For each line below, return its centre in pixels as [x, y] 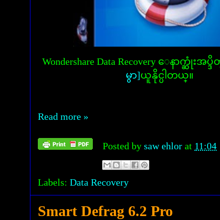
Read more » [63, 116]
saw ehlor [164, 146]
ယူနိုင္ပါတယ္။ [167, 75]
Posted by [123, 146]
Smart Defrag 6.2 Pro [105, 211]
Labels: [54, 182]
